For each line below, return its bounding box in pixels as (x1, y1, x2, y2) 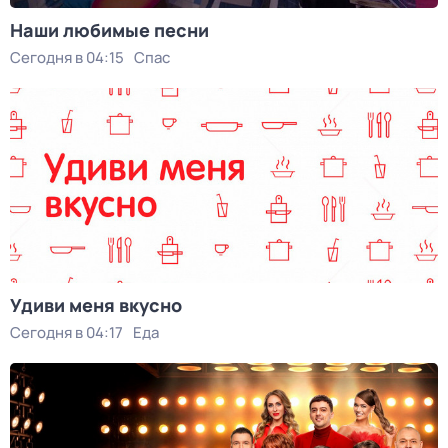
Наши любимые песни (10, 18, 209, 42)
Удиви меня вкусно (10, 293, 182, 317)
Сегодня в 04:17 (10, 322, 123, 343)
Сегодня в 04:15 (10, 47, 124, 68)
